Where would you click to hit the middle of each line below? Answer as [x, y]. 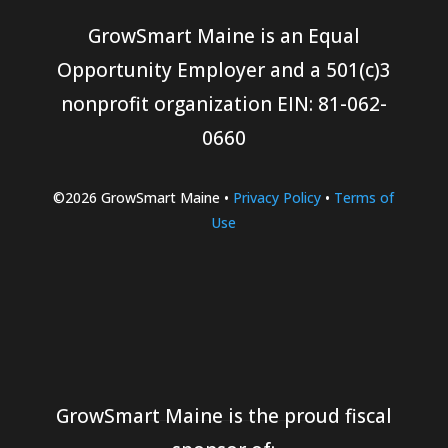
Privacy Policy [277, 198]
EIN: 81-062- [331, 104]
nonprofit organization [168, 104]
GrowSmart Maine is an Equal [223, 36]
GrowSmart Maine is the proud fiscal [223, 416]
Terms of [364, 198]
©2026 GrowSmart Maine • [143, 198]
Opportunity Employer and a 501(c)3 [223, 70]
